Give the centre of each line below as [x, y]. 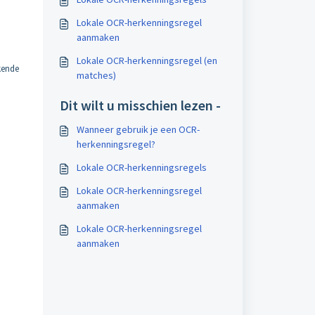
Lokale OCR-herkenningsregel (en [147, 60]
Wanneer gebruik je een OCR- [138, 129]
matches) [96, 75]
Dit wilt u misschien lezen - [140, 105]
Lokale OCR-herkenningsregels [141, 167]
